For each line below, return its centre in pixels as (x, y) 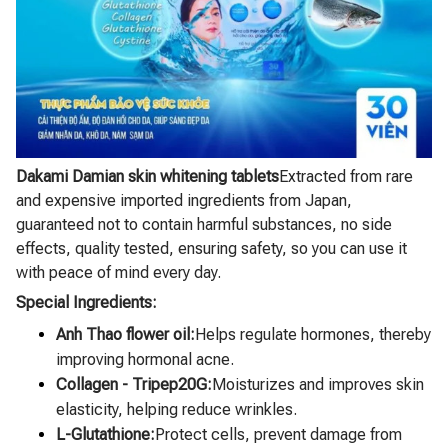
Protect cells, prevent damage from (278, 434)
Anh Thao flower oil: (125, 334)
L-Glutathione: (105, 434)
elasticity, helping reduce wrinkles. (176, 409)
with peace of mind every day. (118, 272)
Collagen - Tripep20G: (134, 384)
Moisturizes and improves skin (318, 384)
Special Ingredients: (86, 303)
